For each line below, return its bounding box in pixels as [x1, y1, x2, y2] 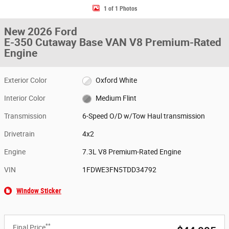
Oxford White [95, 76, 137, 84]
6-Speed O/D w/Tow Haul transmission [82, 112, 205, 120]
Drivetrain [4, 130, 35, 138]
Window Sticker [16, 187, 61, 195]
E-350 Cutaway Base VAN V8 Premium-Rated [4, 36, 221, 49]
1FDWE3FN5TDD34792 [82, 166, 157, 174]
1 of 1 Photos [103, 5, 137, 12]
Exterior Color [4, 76, 47, 84]
